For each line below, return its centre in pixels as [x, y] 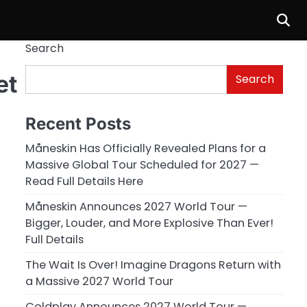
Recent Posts [78, 123]
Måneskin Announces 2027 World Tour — [136, 206]
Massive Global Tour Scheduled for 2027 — [142, 164]
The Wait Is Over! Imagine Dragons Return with [153, 265]
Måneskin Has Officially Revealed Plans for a [145, 148]
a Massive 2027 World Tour [99, 281]
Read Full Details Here [84, 181]
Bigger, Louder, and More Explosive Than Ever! [149, 223]
